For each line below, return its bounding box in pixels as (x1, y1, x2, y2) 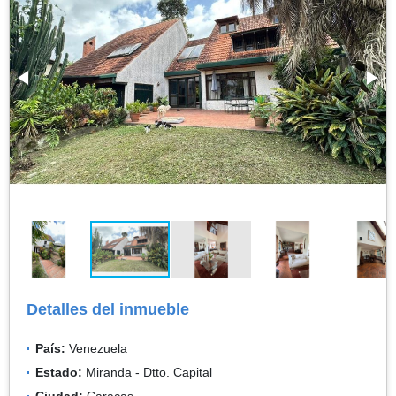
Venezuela (65, 340, 127, 355)
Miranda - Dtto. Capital (82, 364, 212, 379)
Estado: (35, 364, 82, 379)
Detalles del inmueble (27, 300, 189, 318)
